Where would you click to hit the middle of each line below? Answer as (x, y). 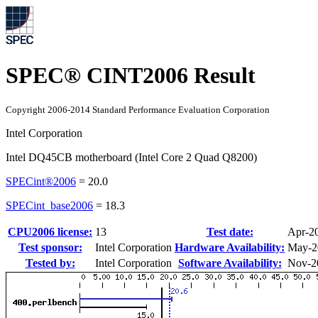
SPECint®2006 (41, 181)
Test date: (230, 231)
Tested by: (50, 263)
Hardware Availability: (230, 247)
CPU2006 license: (50, 231)
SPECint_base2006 (49, 205)
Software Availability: (230, 263)
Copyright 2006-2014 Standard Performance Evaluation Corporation (138, 109)
